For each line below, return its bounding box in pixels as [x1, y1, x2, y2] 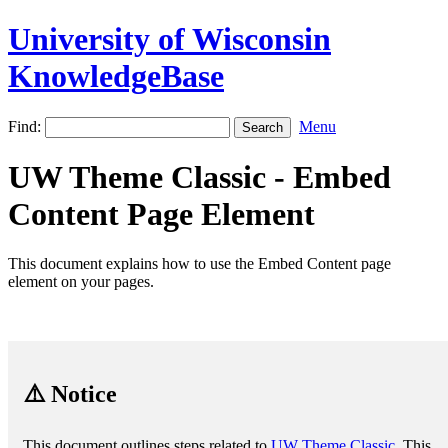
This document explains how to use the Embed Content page [8, 254, 391, 272]
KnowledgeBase [8, 58, 224, 95]
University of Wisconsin [8, 21, 331, 58]
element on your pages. [8, 272, 154, 290]
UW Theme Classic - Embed [8, 159, 391, 196]
